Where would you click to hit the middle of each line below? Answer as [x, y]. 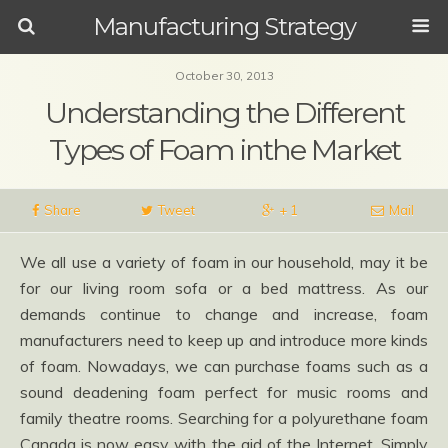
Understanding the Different [224, 112]
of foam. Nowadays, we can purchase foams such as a [224, 366]
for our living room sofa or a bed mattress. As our [224, 288]
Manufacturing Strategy [224, 26]
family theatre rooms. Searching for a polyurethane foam [224, 418]
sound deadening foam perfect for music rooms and [224, 392]
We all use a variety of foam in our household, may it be [224, 262]
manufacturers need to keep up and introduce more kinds [224, 340]
